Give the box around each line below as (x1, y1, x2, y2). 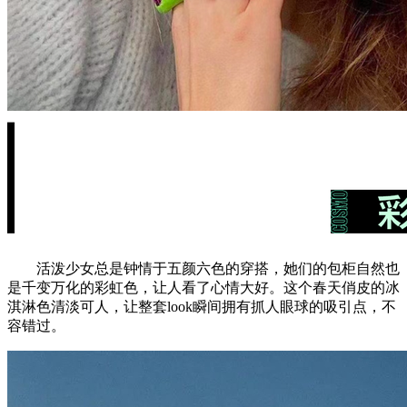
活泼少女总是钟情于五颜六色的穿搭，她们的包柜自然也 (7, 260, 400, 276)
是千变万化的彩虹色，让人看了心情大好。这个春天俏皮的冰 (7, 279, 400, 295)
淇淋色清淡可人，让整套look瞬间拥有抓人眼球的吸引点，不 (7, 298, 396, 314)
